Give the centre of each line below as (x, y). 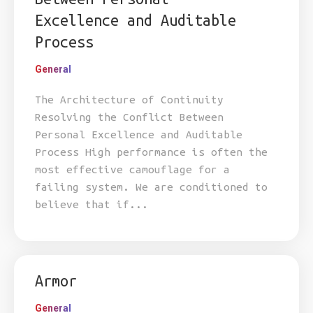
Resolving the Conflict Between (129, 117)
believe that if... (92, 204)
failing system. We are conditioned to (151, 187)
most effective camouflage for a (132, 169)
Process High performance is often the (151, 152)
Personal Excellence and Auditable (139, 134)
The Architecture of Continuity (129, 100)
